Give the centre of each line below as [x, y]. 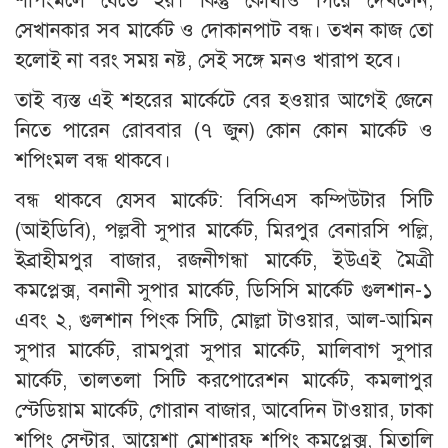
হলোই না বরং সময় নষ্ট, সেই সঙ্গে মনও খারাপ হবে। [208, 60]
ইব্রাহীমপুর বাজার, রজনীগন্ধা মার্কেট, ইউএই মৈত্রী [224, 260]
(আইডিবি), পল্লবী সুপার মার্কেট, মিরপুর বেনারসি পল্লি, [224, 230]
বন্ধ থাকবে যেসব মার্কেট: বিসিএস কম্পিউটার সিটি [224, 200]
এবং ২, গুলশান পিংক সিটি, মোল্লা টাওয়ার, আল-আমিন [224, 320]
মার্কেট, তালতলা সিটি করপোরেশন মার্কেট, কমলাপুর [224, 380]
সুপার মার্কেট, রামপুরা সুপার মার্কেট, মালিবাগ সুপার [224, 350]
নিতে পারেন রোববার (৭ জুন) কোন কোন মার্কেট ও [224, 130]
